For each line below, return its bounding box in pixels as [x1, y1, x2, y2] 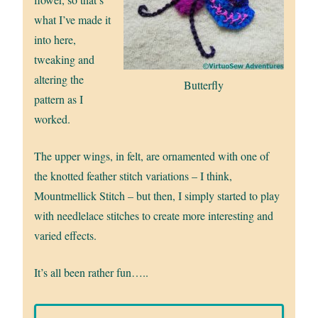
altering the [34, 71, 84, 87]
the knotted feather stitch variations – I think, [34, 168, 233, 183]
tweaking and [34, 51, 95, 67]
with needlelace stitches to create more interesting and [34, 207, 274, 223]
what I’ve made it [34, 11, 111, 27]
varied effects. [34, 227, 97, 243]
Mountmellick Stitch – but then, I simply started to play [34, 187, 280, 203]
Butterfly [183, 77, 224, 92]
